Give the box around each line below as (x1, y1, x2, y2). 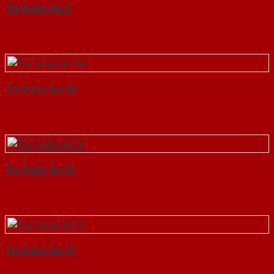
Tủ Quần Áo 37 (5, 243, 75, 257)
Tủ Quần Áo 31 (5, 163, 75, 177)
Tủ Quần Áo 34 (5, 82, 75, 96)
